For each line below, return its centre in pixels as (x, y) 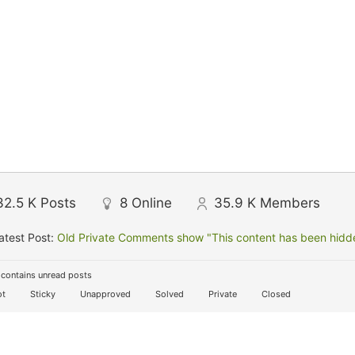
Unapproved (104, 294)
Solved (168, 294)
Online (152, 203)
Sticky (42, 294)
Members (290, 203)
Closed (275, 294)
